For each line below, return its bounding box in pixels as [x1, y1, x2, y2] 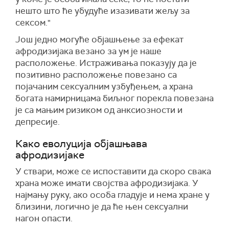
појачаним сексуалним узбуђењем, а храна [15, 81, 193, 93]
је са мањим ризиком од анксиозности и [15, 104, 182, 116]
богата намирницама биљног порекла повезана [15, 93, 214, 104]
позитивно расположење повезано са [15, 69, 177, 81]
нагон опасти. [15, 213, 73, 224]
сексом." [15, 17, 51, 29]
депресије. [15, 116, 60, 128]
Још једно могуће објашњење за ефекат [15, 34, 184, 45]
